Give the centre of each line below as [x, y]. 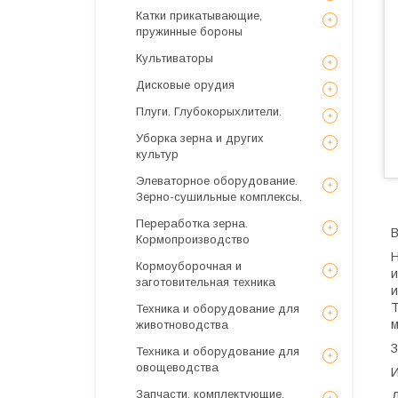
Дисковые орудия [185, 85]
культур [157, 154]
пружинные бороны [189, 32]
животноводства [182, 325]
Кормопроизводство [193, 239]
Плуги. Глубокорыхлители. [209, 111]
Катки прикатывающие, [199, 16]
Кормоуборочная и [189, 266]
